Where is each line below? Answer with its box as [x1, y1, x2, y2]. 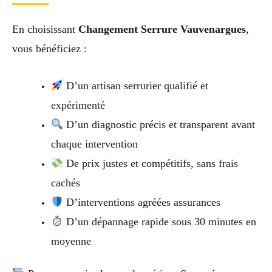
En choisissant [12, 23, 78, 36]
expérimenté [50, 99, 105, 111]
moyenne [50, 235, 91, 247]
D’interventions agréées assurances [63, 196, 221, 208]
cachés [50, 177, 80, 189]
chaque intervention [50, 138, 138, 150]
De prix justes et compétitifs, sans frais [63, 157, 239, 169]
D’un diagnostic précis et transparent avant [63, 118, 256, 131]
